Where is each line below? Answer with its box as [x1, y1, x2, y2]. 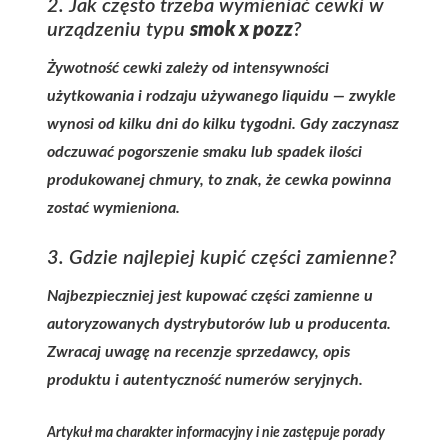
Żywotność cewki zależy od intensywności [47, 60, 329, 76]
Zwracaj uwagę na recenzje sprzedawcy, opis [47, 344, 350, 360]
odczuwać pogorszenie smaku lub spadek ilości [47, 144, 362, 160]
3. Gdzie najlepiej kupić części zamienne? [47, 248, 397, 268]
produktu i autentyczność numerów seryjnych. [47, 372, 363, 388]
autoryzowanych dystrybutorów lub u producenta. [47, 316, 391, 332]
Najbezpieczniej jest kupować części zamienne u [47, 288, 373, 304]
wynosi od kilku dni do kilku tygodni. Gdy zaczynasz [47, 116, 399, 132]
